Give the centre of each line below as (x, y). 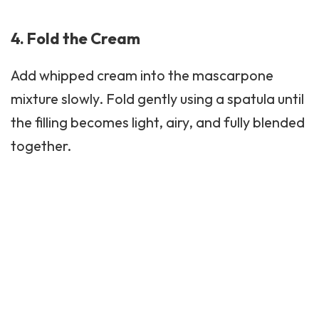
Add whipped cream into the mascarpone (142, 75)
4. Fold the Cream (75, 39)
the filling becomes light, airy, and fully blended (158, 122)
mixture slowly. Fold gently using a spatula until (157, 99)
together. (41, 146)
